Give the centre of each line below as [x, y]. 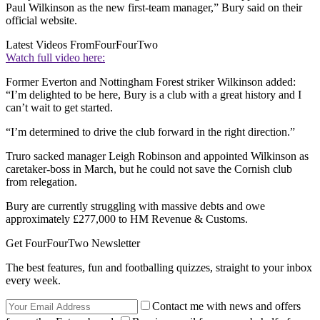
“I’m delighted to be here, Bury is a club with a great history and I [154, 95]
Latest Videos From [50, 45]
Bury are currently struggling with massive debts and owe [135, 206]
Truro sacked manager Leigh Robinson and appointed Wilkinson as [157, 156]
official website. [41, 21]
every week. [33, 281]
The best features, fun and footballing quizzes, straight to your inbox [159, 268]
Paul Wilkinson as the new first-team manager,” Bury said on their [154, 8]
